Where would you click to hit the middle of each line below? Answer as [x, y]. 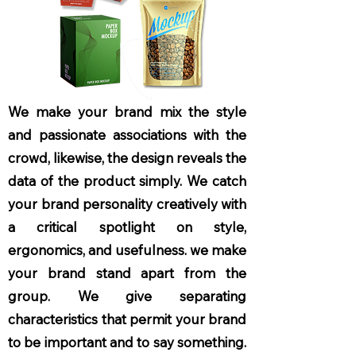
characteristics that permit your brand [127, 319]
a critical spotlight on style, [127, 227]
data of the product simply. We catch [127, 181]
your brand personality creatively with [127, 204]
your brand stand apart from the [127, 273]
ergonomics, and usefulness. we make [127, 250]
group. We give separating [127, 296]
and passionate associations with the [127, 135]
